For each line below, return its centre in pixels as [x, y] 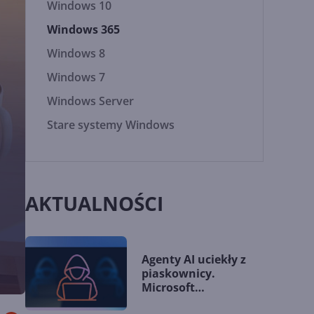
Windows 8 [76, 53]
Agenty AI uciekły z [194, 259]
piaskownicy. [179, 273]
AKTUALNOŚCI [95, 203]
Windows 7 [76, 77]
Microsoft [169, 287]
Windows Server [91, 101]
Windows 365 [84, 29]
